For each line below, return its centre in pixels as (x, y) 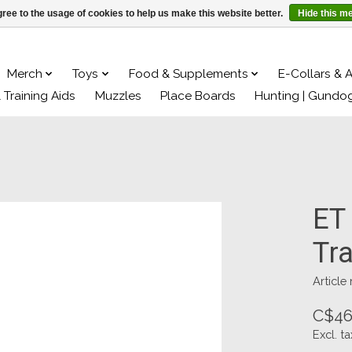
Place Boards (198, 95)
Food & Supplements (188, 73)
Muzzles (118, 95)
